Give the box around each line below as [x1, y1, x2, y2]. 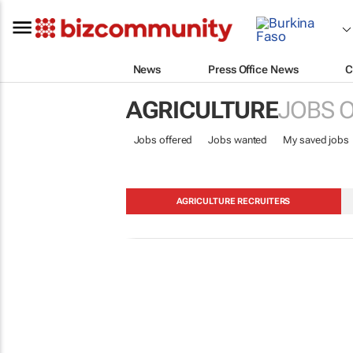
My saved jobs [283, 134, 349, 146]
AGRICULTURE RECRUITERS [176, 196, 291, 206]
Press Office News [208, 62, 299, 76]
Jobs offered [133, 134, 193, 146]
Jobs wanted [208, 134, 268, 146]
